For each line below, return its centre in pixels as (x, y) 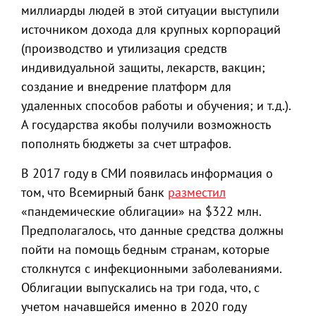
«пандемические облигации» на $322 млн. (141, 211)
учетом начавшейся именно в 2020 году (134, 306)
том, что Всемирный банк (95, 192)
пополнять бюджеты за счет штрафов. (126, 144)
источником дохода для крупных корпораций (151, 29)
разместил (197, 192)
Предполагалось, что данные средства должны (152, 230)
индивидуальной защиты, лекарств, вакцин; (143, 67)
